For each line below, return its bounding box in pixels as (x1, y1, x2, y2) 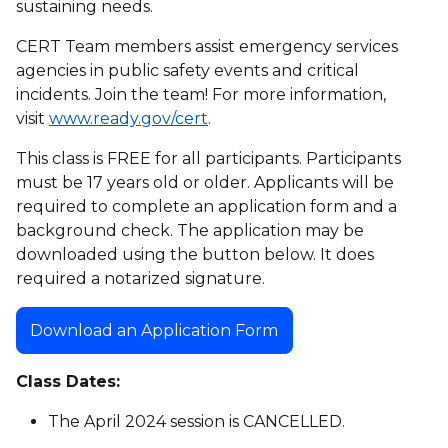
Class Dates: (16, 372, 120, 392)
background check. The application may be (16, 221, 364, 241)
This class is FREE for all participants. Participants (16, 149, 401, 169)
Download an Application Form (30, 320, 279, 340)
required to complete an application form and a (16, 197, 397, 217)
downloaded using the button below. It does (16, 245, 374, 265)
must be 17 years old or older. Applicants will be (16, 173, 394, 193)
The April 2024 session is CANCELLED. (48, 412, 345, 432)
